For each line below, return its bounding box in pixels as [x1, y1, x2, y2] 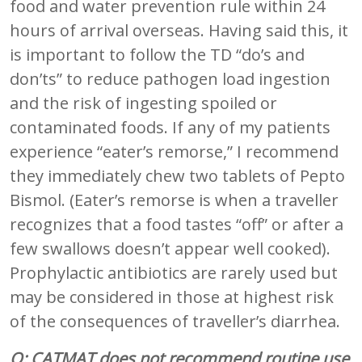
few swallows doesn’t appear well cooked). [10, 237, 330, 259]
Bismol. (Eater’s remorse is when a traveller [10, 188, 339, 211]
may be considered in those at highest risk [10, 285, 334, 308]
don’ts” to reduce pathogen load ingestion [10, 67, 330, 90]
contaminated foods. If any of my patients [10, 116, 330, 138]
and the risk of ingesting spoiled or [10, 91, 277, 114]
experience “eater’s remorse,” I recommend [10, 140, 339, 162]
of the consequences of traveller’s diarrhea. [10, 309, 340, 332]
